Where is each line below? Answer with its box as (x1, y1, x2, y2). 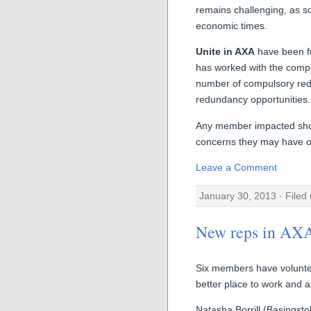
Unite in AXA (196, 46, 255, 58)
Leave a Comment (196, 162, 277, 174)
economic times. (196, 19, 267, 31)
